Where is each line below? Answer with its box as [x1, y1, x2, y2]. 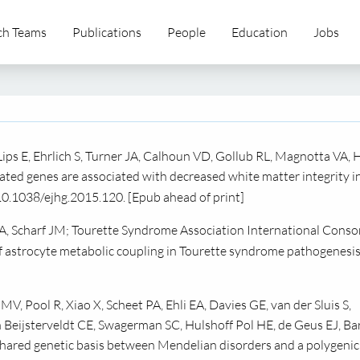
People [167, 24, 206, 40]
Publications [72, 24, 141, 40]
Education [231, 24, 288, 40]
